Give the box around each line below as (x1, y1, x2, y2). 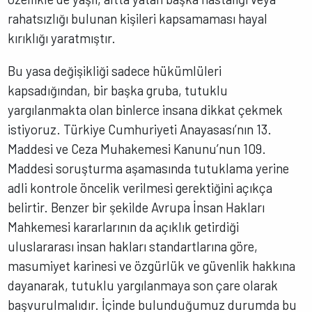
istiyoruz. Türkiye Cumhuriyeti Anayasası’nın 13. (8, 120, 272, 137)
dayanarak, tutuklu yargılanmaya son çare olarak (8, 276, 279, 293)
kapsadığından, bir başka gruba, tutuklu (8, 81, 228, 98)
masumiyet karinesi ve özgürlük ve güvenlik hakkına (8, 257, 296, 274)
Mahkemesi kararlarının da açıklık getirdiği (8, 218, 240, 235)
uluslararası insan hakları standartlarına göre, (8, 237, 258, 254)
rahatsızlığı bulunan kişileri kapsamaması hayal (8, 10, 268, 27)
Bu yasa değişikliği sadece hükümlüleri (8, 62, 222, 79)
